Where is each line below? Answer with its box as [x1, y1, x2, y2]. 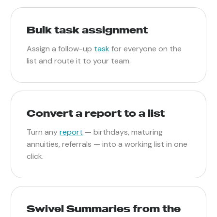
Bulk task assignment [27, 23, 148, 36]
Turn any [27, 126, 60, 137]
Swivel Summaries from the [27, 202, 181, 215]
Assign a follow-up [27, 43, 94, 54]
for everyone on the [109, 43, 182, 54]
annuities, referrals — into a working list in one [27, 139, 188, 149]
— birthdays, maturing [83, 126, 163, 137]
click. [27, 151, 44, 161]
